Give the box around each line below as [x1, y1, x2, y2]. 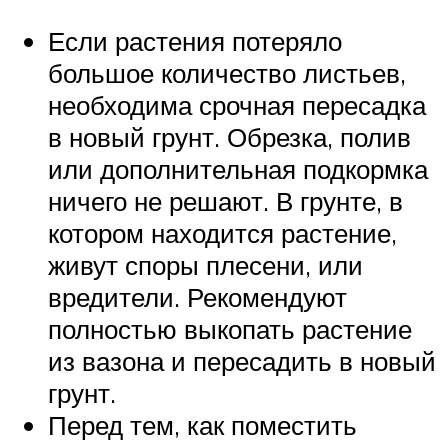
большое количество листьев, [48, 56, 406, 89]
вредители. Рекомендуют [48, 280, 347, 313]
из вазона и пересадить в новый [48, 344, 436, 377]
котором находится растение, [48, 216, 397, 249]
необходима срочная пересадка [48, 88, 426, 121]
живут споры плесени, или [48, 248, 363, 281]
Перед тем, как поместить [48, 408, 357, 441]
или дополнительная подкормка [48, 152, 428, 185]
